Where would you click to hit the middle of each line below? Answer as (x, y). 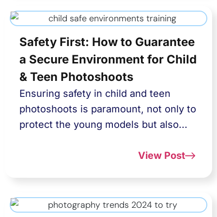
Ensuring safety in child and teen (95, 93)
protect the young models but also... (103, 124)
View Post (161, 155)
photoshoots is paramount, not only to (108, 109)
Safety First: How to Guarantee (107, 42)
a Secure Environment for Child (108, 59)
